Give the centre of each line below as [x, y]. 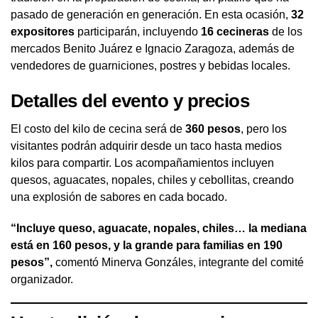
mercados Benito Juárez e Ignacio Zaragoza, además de [153, 48]
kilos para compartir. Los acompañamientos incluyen [142, 163]
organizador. [42, 279]
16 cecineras [235, 31]
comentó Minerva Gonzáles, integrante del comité [178, 262]
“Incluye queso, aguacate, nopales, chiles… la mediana [159, 228]
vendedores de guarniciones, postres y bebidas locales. [150, 65]
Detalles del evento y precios [130, 100]
